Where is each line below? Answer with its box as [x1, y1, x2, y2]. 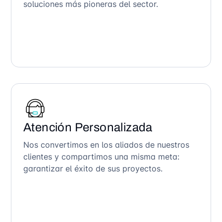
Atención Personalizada [23, 120, 153, 134]
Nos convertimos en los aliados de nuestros [23, 139, 189, 150]
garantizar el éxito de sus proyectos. [23, 163, 163, 173]
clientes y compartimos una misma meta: [23, 151, 179, 162]
